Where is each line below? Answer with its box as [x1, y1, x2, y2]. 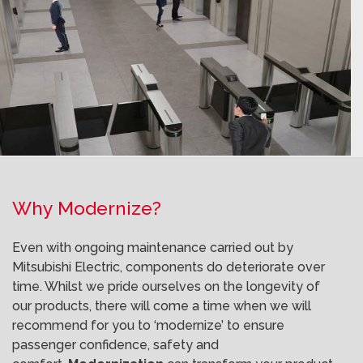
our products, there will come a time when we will [12, 298, 311, 314]
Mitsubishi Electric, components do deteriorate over [12, 259, 325, 275]
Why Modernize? [12, 197, 161, 219]
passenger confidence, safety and [12, 337, 219, 352]
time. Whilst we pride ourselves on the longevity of [12, 279, 320, 294]
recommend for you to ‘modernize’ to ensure [12, 318, 284, 333]
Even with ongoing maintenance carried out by [12, 240, 293, 255]
